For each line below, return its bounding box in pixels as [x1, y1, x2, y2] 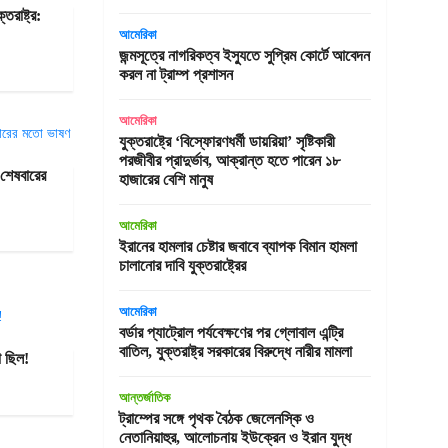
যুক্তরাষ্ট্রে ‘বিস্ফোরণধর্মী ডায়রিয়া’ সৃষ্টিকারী [118, 133, 335, 150]
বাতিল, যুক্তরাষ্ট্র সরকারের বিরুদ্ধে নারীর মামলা [118, 343, 352, 360]
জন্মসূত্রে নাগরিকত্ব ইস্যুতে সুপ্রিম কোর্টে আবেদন [118, 47, 370, 64]
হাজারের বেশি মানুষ [118, 171, 213, 188]
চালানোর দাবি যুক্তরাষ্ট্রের [118, 257, 246, 274]
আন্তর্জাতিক [118, 390, 170, 405]
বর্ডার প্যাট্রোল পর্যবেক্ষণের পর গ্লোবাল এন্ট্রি [118, 324, 343, 341]
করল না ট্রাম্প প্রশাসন [118, 66, 233, 83]
